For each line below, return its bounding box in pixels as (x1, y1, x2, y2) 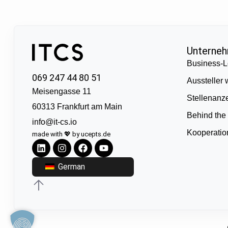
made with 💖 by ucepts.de (32, 130, 110, 138)
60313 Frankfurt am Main (32, 102, 122, 111)
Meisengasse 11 (32, 87, 91, 96)
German (55, 162, 85, 172)
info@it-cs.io (32, 118, 77, 127)
